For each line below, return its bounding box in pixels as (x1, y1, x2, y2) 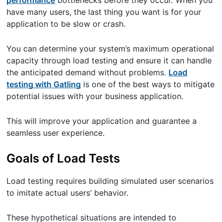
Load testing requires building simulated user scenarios (6, 176, 214, 186)
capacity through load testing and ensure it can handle (6, 55, 212, 65)
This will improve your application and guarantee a (6, 115, 197, 126)
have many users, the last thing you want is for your (6, 6, 202, 17)
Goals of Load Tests (6, 151, 120, 166)
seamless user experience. (6, 127, 105, 138)
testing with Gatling (6, 79, 81, 89)
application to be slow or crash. (6, 18, 126, 29)
